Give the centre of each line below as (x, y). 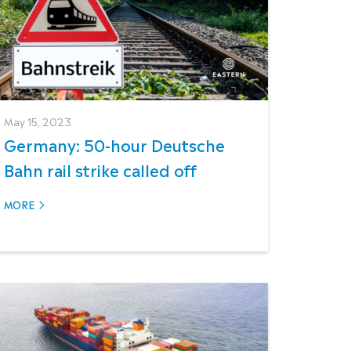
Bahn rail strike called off (101, 170)
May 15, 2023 (38, 121)
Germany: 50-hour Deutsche (115, 145)
